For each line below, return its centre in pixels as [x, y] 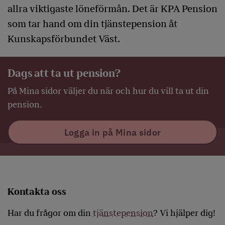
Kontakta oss [37, 192]
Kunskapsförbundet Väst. [64, 39]
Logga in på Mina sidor [113, 132]
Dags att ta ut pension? [64, 74]
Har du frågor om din [50, 213]
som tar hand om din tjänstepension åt [92, 24]
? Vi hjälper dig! [184, 213]
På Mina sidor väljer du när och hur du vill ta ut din [108, 91]
